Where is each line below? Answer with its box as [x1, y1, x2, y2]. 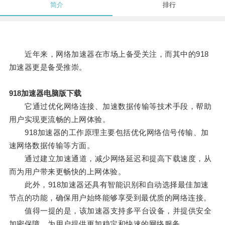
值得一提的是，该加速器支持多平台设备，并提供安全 [9, 206, 212, 215]
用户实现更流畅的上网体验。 [9, 115, 110, 124]
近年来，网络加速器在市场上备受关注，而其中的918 [9, 50, 209, 59]
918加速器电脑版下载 [9, 89, 81, 98]
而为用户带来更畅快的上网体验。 [9, 167, 126, 176]
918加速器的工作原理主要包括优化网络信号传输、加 [9, 128, 209, 137]
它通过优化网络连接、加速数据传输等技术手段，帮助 [9, 102, 212, 111]
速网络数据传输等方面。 [9, 141, 95, 150]
